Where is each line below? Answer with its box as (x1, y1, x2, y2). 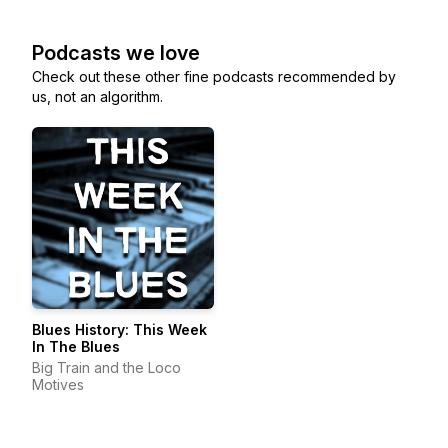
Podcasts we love (32, 41, 200, 65)
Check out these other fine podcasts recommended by (32, 68, 396, 85)
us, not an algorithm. (32, 88, 163, 105)
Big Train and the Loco (32, 359, 181, 376)
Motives (32, 376, 84, 393)
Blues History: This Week (32, 321, 207, 338)
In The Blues (32, 338, 120, 355)
